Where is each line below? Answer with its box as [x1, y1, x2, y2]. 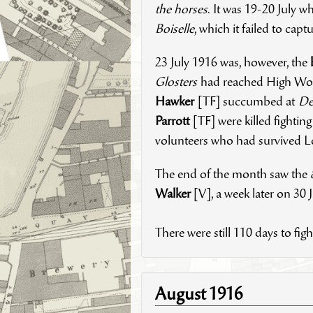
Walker [154, 189, 191, 202]
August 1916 [154, 286, 242, 305]
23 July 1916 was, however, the [154, 57, 310, 71]
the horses [154, 4, 208, 17]
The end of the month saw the [154, 169, 310, 182]
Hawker [154, 96, 198, 110]
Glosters [154, 77, 201, 90]
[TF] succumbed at [197, 96, 298, 110]
